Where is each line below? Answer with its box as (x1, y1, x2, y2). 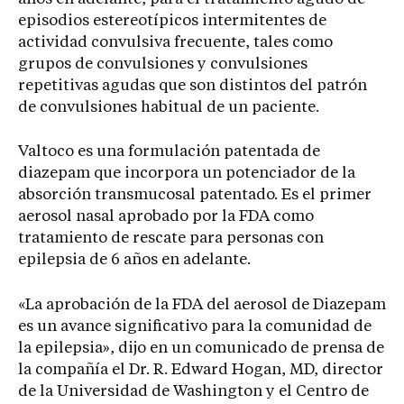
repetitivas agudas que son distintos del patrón (18, 78, 367, 94)
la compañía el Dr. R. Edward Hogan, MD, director (18, 362, 383, 378)
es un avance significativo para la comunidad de (18, 318, 372, 335)
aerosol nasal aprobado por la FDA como (18, 209, 314, 225)
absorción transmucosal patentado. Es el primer (18, 188, 372, 204)
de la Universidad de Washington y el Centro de (18, 383, 369, 399)
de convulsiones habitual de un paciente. (18, 99, 319, 115)
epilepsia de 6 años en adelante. (18, 252, 251, 269)
